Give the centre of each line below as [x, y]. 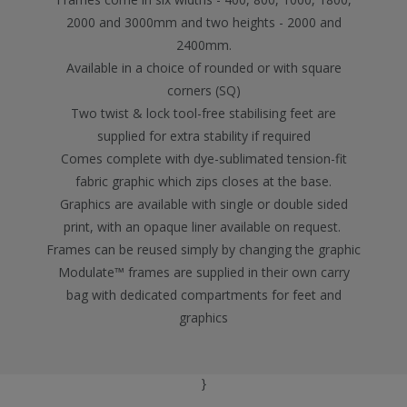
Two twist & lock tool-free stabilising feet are [203, 113]
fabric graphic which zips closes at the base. [203, 181]
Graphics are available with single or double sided [203, 204]
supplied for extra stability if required [203, 136]
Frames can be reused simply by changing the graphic [203, 249]
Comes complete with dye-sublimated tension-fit [203, 159]
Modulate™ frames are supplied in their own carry [203, 272]
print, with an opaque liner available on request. [203, 227]
